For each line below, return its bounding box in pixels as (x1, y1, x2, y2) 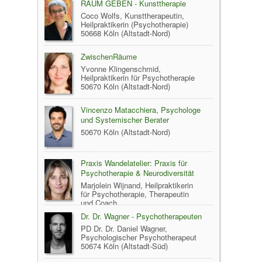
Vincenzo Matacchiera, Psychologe (81, 104, 201, 115)
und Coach (81, 196, 117, 208)
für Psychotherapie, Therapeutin (81, 188, 189, 199)
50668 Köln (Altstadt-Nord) (81, 27, 170, 39)
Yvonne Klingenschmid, (81, 63, 161, 74)
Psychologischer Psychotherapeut (81, 231, 196, 243)
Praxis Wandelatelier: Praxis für (81, 157, 187, 168)
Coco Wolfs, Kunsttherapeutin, (81, 9, 184, 21)
